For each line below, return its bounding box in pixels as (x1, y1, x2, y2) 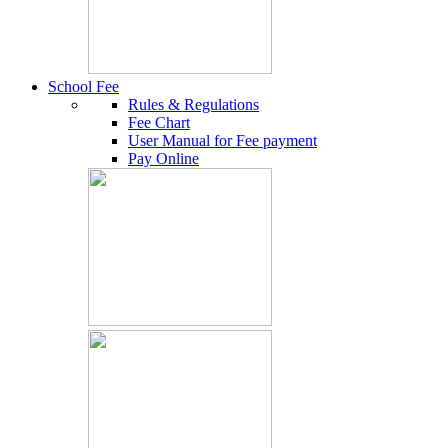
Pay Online (128, 150, 199, 167)
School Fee (48, 78, 119, 95)
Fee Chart (128, 114, 190, 131)
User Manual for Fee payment (128, 132, 317, 149)
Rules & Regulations (128, 96, 259, 113)
